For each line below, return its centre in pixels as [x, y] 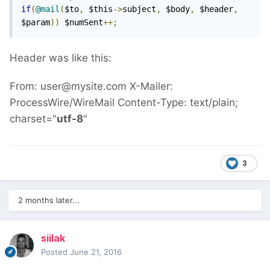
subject [139, 9]
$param [36, 23]
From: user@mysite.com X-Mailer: [91, 86]
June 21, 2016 [96, 252]
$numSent [81, 23]
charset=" [33, 119]
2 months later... [49, 200]
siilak [53, 238]
